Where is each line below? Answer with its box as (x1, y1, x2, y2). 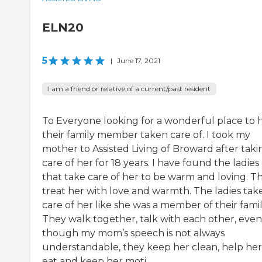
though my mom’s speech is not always (42, 227, 225, 239)
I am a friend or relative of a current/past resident (48, 84, 211, 94)
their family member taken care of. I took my (42, 129, 250, 141)
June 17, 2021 (117, 56, 160, 65)
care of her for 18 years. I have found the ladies (42, 157, 259, 169)
